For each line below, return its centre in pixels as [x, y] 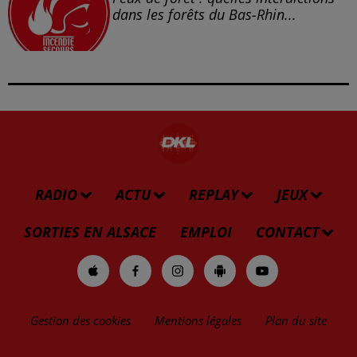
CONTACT [287, 232]
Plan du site [296, 321]
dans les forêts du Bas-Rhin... [204, 15]
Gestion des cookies [80, 321]
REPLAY [214, 195]
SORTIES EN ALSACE [90, 232]
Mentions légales [198, 321]
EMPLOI [206, 232]
